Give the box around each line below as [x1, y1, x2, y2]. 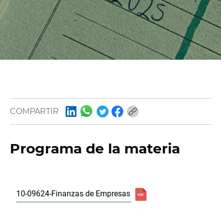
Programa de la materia [9, 140, 180, 157]
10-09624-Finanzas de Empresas [16, 189, 130, 199]
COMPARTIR [9, 107, 59, 116]
